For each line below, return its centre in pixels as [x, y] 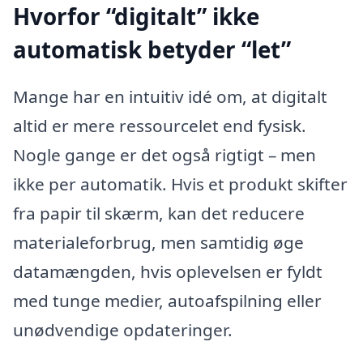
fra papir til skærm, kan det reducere [159, 213]
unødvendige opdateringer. [123, 329]
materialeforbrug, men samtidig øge [158, 242]
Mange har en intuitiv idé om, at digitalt [170, 96]
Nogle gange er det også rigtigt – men [164, 154]
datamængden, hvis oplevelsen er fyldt [168, 271]
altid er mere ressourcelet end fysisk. [160, 125]
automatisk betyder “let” [152, 50]
